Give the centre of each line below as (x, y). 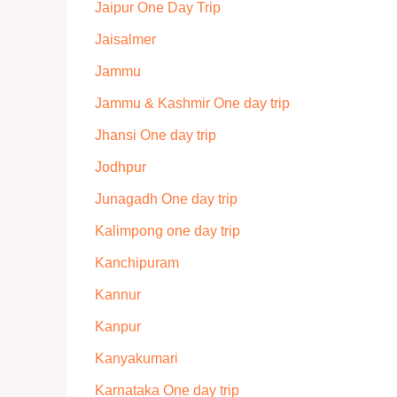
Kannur (117, 295)
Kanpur (117, 327)
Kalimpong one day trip (167, 231)
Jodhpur (120, 167)
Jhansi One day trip (155, 135)
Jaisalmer (125, 39)
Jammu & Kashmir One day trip (192, 103)
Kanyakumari (136, 358)
